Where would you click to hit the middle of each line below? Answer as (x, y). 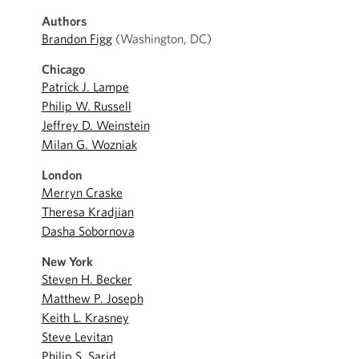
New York (67, 261)
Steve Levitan (77, 337)
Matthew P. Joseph (92, 298)
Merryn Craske (82, 192)
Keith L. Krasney (85, 317)
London (62, 175)
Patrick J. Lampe (85, 87)
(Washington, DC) (161, 38)
